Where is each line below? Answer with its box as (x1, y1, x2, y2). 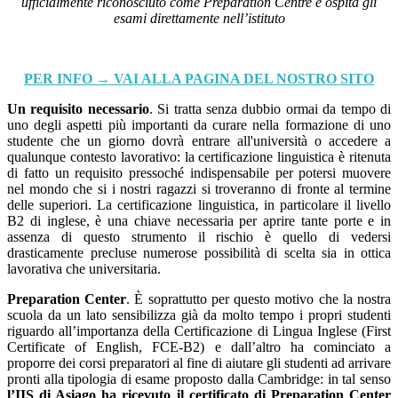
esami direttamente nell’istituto (113, 11, 285, 27)
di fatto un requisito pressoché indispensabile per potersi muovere (7, 165, 391, 181)
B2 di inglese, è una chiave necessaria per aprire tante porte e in (7, 213, 391, 229)
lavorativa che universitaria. (7, 261, 161, 277)
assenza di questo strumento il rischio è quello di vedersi (7, 229, 391, 245)
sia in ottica (322, 245, 391, 261)
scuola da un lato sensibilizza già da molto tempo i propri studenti (7, 307, 391, 323)
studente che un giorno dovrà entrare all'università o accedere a (7, 133, 391, 149)
